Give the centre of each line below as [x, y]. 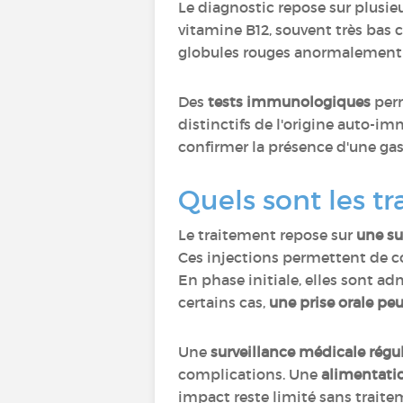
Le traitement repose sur [267, 235]
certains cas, [224, 302]
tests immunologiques [289, 102]
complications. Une [250, 374]
